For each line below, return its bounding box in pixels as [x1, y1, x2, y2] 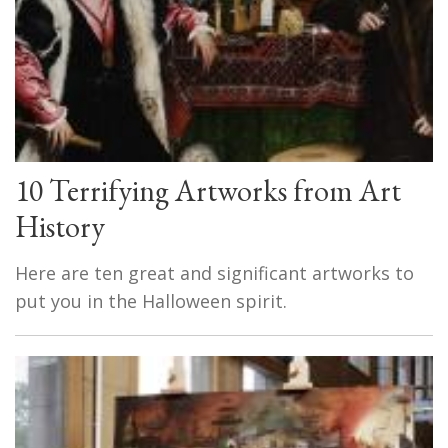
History [15, 206, 105, 246]
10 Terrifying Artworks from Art [15, 170, 401, 210]
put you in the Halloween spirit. [15, 288, 287, 313]
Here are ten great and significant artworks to [15, 260, 414, 285]
